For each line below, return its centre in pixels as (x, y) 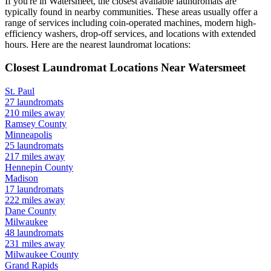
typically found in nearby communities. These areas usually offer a (131, 11)
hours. (17, 44)
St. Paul (20, 91)
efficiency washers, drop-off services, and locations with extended (130, 33)
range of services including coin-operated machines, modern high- (130, 22)
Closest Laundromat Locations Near (96, 68)
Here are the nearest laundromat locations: (109, 44)
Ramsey (20, 124)
